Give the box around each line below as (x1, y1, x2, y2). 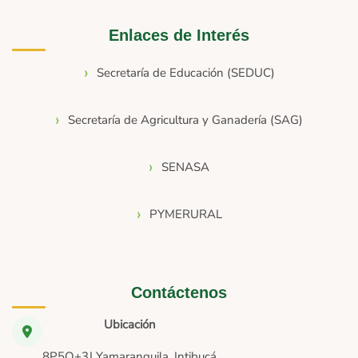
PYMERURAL (149, 206, 222, 223)
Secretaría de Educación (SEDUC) (96, 65, 275, 82)
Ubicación (103, 316, 156, 332)
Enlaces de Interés (109, 26, 249, 44)
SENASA (161, 159, 209, 176)
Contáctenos (131, 283, 227, 301)
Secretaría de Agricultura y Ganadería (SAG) (68, 112, 303, 129)
